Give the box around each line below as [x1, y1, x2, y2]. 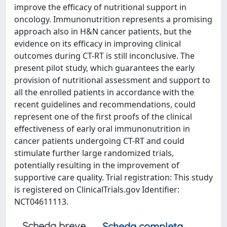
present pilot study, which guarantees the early [14, 62, 195, 73]
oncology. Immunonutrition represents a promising [14, 14, 212, 25]
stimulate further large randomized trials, [14, 147, 174, 159]
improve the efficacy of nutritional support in [14, 2, 186, 13]
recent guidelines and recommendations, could [14, 99, 196, 110]
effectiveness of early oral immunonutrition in [14, 123, 190, 134]
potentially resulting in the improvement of [14, 160, 179, 171]
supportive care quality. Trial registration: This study [14, 172, 213, 183]
